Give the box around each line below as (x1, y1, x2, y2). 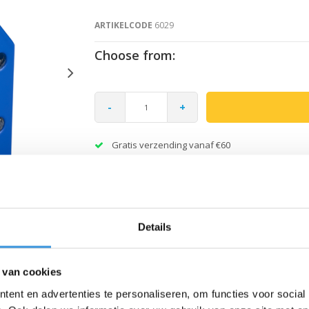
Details (137, 221, 172, 233)
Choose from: (94, 46, 175, 63)
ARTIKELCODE (94, 19, 152, 31)
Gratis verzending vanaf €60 (111, 138, 230, 151)
